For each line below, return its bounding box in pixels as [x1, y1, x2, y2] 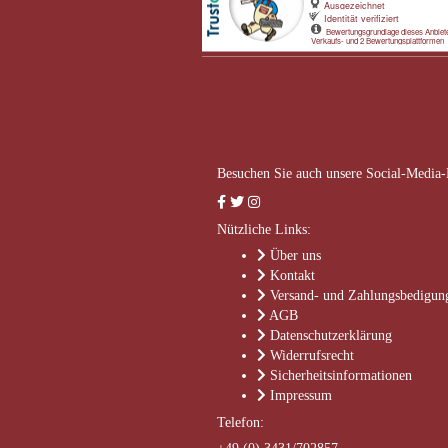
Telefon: [217, 415, 264, 430]
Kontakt [270, 268, 315, 283]
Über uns [270, 248, 321, 263]
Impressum [270, 388, 332, 403]
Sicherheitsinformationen [270, 368, 412, 383]
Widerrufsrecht [270, 348, 354, 363]
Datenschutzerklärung [270, 328, 392, 343]
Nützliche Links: [217, 222, 311, 237]
